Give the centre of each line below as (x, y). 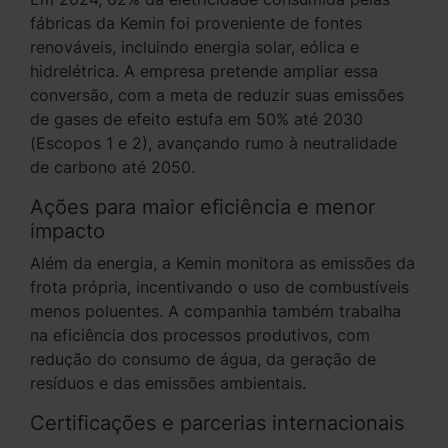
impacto (67, 231)
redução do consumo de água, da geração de (203, 359)
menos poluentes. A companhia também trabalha (215, 311)
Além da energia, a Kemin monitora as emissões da (222, 263)
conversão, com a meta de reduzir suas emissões (217, 95)
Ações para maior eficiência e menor (202, 207)
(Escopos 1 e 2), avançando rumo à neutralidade (213, 143)
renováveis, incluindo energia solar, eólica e (194, 47)
